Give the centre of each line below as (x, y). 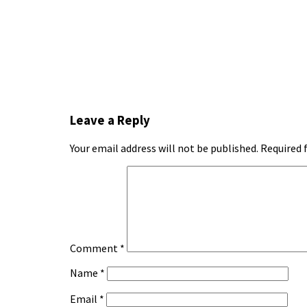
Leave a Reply (110, 121)
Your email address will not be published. (164, 148)
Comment (95, 248)
